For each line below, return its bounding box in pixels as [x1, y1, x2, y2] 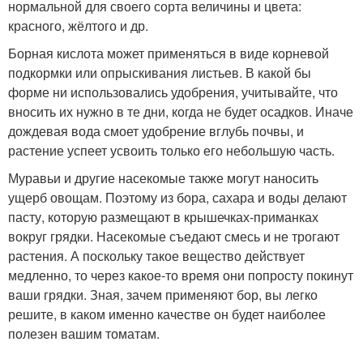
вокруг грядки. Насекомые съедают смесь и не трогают [8, 226, 340, 246]
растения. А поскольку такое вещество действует [8, 246, 305, 265]
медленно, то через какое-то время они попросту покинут [8, 265, 353, 284]
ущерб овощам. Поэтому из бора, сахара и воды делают [8, 187, 347, 207]
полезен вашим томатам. [8, 323, 160, 343]
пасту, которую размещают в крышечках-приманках [8, 207, 318, 226]
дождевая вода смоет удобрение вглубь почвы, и [8, 121, 304, 140]
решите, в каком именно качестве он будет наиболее [8, 304, 326, 323]
